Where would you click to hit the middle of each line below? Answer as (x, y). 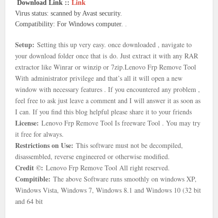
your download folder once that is (61, 56)
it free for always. (41, 134)
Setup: (25, 45)
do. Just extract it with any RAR (153, 56)
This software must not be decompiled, (128, 145)
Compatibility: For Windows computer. (70, 24)
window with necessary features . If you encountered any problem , (108, 89)
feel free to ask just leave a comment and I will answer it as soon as (108, 100)
